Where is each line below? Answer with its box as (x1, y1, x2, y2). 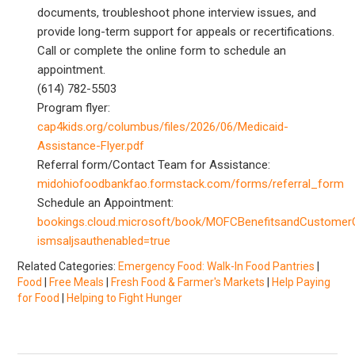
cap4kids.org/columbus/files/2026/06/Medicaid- (37, 119, 289, 134)
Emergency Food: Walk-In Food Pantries (118, 259, 315, 273)
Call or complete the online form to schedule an (37, 43, 287, 58)
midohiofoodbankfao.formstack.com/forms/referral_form (37, 176, 345, 191)
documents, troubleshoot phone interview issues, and (37, 5, 317, 20)
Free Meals (49, 275, 105, 288)
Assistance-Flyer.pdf (37, 138, 145, 153)
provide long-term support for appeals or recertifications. (37, 24, 335, 39)
